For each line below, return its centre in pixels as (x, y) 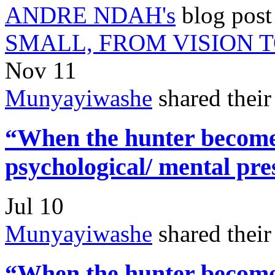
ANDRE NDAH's (90, 15)
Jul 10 (34, 206)
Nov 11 (41, 70)
